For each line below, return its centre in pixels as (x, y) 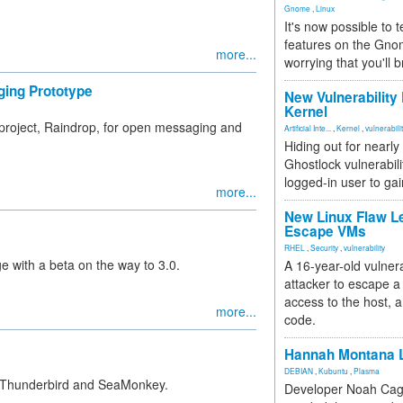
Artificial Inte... (308, 128)
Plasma (367, 371)
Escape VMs (325, 231)
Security (324, 247)
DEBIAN (299, 371)
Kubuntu (333, 371)
